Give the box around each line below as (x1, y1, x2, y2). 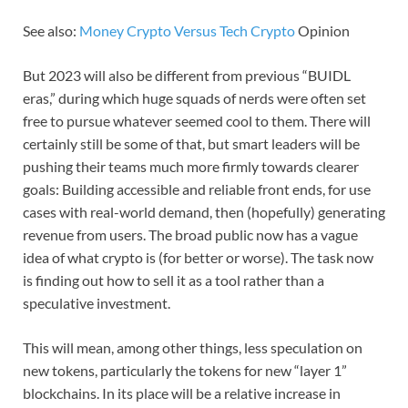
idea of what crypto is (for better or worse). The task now (23, 248, 373, 266)
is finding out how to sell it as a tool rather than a (23, 270, 324, 289)
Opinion (298, 21, 350, 39)
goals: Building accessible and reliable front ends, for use (23, 179, 371, 198)
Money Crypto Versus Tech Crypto (79, 21, 298, 39)
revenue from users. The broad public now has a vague (23, 225, 358, 243)
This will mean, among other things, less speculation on (23, 338, 362, 356)
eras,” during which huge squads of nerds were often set (23, 88, 366, 107)
